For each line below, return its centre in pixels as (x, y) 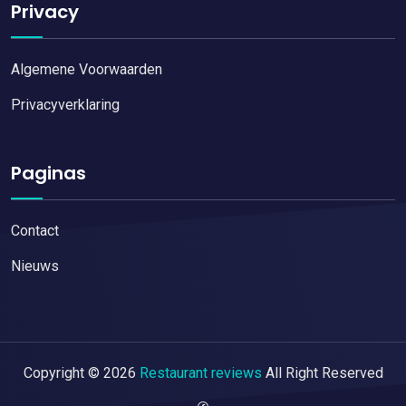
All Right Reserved (322, 372)
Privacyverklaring (65, 104)
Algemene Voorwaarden (87, 69)
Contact (35, 230)
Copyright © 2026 (81, 372)
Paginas (48, 173)
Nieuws (35, 266)
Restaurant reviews (200, 372)
